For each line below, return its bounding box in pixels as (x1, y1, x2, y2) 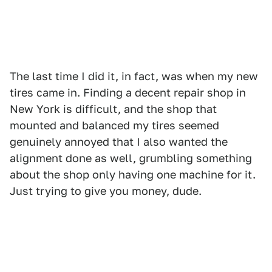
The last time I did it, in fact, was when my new (10, 70, 258, 83)
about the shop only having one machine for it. (10, 168, 256, 181)
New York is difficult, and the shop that (10, 103, 217, 115)
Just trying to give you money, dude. (10, 185, 202, 197)
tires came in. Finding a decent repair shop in (10, 86, 246, 99)
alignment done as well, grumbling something (10, 152, 252, 165)
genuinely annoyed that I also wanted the (10, 135, 228, 148)
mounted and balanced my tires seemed (10, 119, 219, 132)
